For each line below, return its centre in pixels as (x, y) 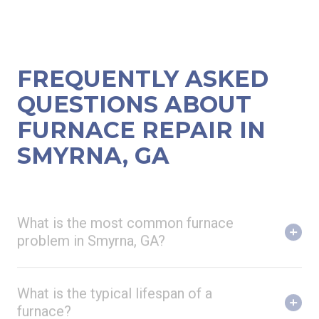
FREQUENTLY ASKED (143, 70)
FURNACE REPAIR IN (141, 122)
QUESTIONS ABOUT (134, 96)
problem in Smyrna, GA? (91, 227)
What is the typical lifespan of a (115, 279)
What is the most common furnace (125, 209)
